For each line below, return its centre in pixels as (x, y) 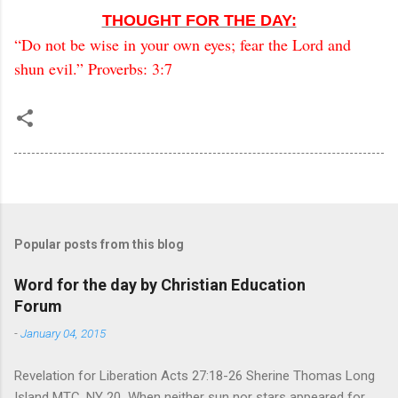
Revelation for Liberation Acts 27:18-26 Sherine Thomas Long (195, 376)
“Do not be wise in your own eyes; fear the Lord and (183, 45)
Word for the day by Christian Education (160, 285)
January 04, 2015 (63, 334)
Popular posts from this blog (99, 245)
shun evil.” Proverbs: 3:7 (93, 69)
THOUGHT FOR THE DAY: (199, 21)
